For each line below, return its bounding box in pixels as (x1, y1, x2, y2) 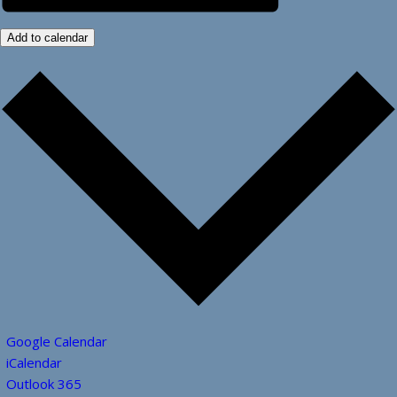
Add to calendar (7, 31, 88, 45)
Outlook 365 (6, 374, 82, 393)
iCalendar (6, 353, 62, 371)
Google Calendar (6, 331, 107, 350)
